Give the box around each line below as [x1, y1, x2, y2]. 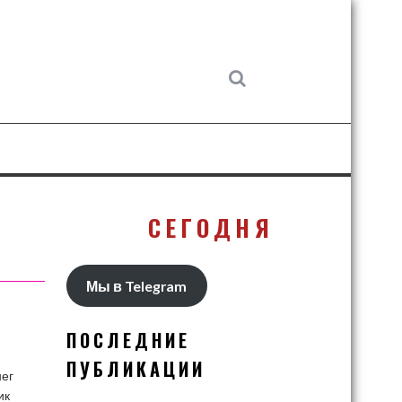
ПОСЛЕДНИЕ [66, 327, 190, 354]
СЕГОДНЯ [66, 210, 274, 245]
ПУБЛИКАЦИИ [66, 355, 205, 382]
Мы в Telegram [86, 276, 188, 294]
